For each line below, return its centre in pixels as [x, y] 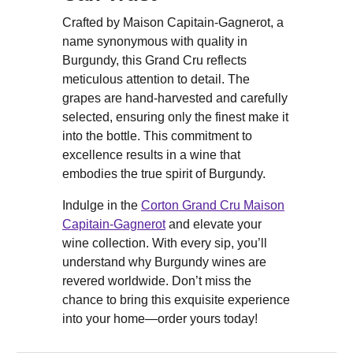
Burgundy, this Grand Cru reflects [154, 61]
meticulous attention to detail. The [156, 80]
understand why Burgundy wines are [164, 262]
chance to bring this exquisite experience [176, 300]
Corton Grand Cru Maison [213, 206]
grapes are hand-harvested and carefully [175, 98]
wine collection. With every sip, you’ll [165, 243]
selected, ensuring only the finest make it [175, 117]
